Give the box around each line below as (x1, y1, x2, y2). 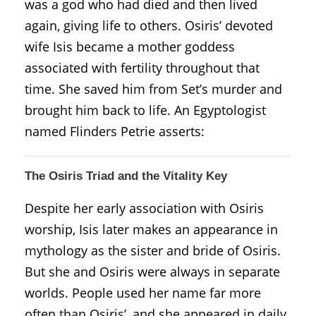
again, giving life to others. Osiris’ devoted (25, 16, 273, 34)
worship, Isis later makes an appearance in (25, 220, 278, 238)
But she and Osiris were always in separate (25, 262, 280, 280)
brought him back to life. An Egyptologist (25, 101, 266, 119)
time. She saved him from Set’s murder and (25, 80, 282, 97)
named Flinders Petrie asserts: (25, 122, 205, 140)
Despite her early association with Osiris (25, 199, 264, 217)
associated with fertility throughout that (25, 59, 260, 76)
